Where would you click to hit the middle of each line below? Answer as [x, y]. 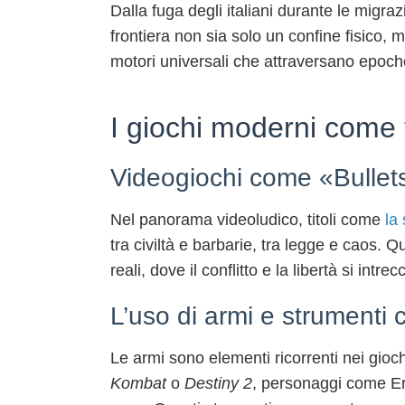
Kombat [138, 383]
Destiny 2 [218, 383]
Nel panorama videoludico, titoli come [248, 220]
